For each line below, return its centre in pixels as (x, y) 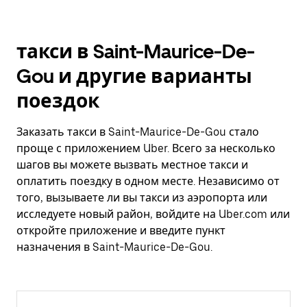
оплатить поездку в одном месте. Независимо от (148, 181)
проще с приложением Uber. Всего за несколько (146, 148)
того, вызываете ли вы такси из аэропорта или (142, 198)
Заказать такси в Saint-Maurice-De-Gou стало (138, 132)
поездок (58, 101)
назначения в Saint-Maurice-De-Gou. (114, 247)
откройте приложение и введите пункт (121, 231)
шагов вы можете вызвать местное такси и (132, 165)
